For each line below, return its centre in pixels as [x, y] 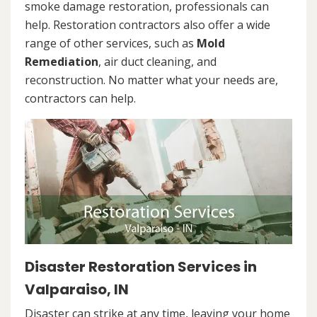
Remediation [62, 62]
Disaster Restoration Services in [141, 266]
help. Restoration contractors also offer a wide [148, 25]
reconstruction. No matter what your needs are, [151, 80]
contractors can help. [80, 99]
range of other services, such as [111, 44]
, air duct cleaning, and [157, 62]
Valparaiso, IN [77, 289]
